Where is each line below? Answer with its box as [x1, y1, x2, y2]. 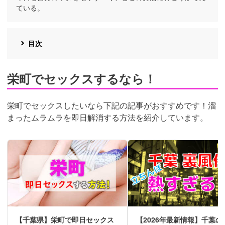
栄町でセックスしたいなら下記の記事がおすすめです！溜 [7, 99, 216, 111]
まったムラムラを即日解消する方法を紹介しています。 [7, 111, 208, 124]
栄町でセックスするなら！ [7, 70, 156, 87]
